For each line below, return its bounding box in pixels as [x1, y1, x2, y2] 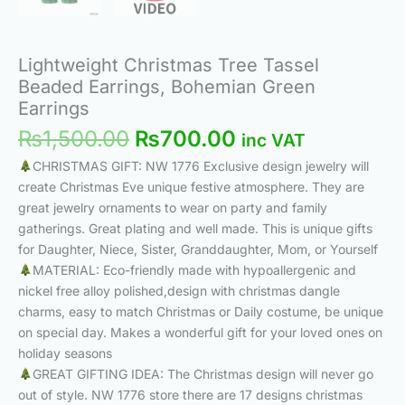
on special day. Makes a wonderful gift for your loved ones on [18, 324, 382, 340]
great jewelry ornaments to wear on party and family [18, 199, 327, 215]
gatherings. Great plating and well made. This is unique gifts [18, 220, 372, 236]
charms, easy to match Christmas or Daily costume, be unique [18, 303, 383, 319]
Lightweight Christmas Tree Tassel [18, 54, 319, 76]
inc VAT [241, 129, 306, 151]
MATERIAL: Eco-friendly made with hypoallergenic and [32, 261, 356, 278]
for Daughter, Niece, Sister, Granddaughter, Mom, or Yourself [18, 240, 378, 257]
